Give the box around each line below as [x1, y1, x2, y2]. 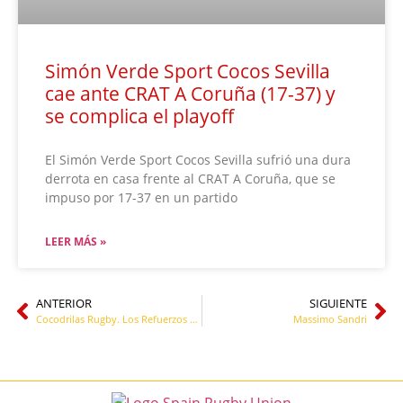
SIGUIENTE [309, 295, 367, 312]
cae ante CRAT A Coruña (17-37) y [45, 81, 336, 107]
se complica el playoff [45, 103, 234, 130]
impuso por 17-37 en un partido [45, 189, 237, 207]
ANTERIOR [36, 295, 92, 312]
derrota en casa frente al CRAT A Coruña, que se [45, 170, 336, 188]
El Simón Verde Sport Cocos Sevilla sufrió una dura [45, 151, 351, 169]
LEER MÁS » [45, 234, 106, 250]
